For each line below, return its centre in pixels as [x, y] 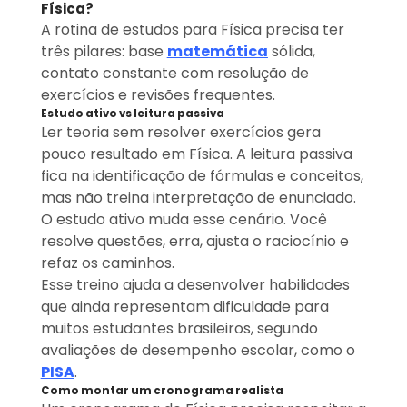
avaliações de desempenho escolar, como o [198, 351]
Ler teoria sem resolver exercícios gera [180, 133]
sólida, [291, 52]
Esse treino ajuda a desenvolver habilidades [195, 285]
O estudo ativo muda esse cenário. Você [184, 220]
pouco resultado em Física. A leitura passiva [196, 154]
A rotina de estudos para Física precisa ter [192, 30]
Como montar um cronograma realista [162, 391]
